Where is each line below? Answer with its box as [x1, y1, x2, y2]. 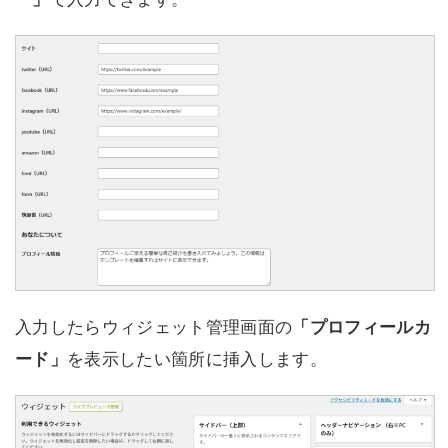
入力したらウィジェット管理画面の [15, 316, 293, 337]
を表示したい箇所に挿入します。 [67, 348, 328, 369]
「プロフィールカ [292, 316, 432, 337]
